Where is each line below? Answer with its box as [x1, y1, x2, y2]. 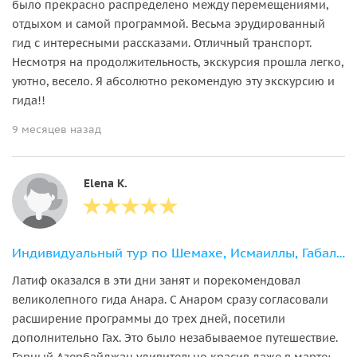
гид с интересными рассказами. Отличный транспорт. [12, 35, 312, 50]
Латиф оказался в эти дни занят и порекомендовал [12, 273, 300, 288]
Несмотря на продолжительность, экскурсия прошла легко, [12, 54, 343, 69]
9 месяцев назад [12, 122, 101, 136]
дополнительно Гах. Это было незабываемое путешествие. [12, 330, 338, 345]
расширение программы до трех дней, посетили [12, 311, 285, 326]
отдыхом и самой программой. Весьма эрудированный [12, 16, 325, 31]
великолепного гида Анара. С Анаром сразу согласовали [12, 292, 328, 307]
